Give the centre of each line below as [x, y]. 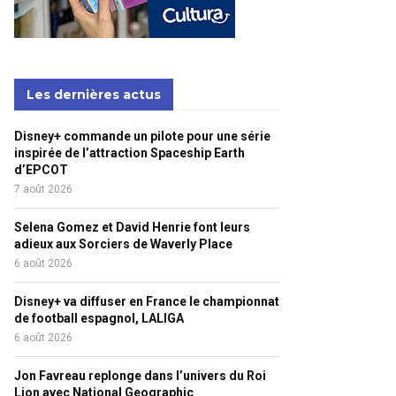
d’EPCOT [41, 170]
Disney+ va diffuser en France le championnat [147, 301]
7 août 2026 [43, 189]
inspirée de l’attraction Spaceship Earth [129, 153]
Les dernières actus [94, 95]
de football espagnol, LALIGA [99, 318]
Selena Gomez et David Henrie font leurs [132, 227]
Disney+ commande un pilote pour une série [142, 136]
